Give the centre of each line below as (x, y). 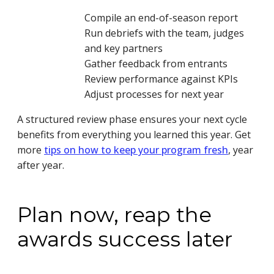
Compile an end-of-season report (161, 18)
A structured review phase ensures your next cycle (132, 120)
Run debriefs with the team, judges (164, 33)
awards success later (125, 239)
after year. (41, 165)
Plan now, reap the (114, 215)
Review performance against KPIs (161, 79)
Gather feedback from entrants (156, 64)
